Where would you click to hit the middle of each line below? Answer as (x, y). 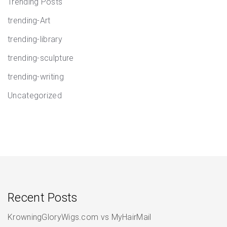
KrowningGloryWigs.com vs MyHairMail (80, 217)
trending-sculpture (41, 58)
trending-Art (29, 21)
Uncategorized (35, 96)
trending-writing (36, 77)
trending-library (35, 39)
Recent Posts (43, 198)
